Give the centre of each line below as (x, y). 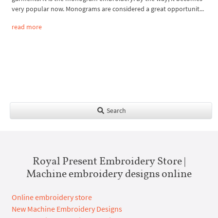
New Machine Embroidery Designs (67, 209)
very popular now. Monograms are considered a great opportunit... (108, 9)
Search (115, 111)
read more (27, 27)
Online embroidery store (52, 197)
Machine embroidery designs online (109, 173)
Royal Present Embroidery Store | (109, 161)
